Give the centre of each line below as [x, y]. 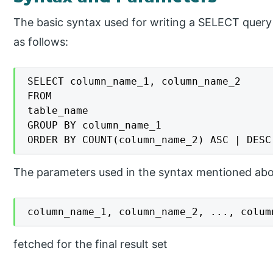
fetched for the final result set [91, 244]
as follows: [41, 42]
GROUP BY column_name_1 [95, 126]
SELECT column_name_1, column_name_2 [134, 82]
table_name [58, 111]
